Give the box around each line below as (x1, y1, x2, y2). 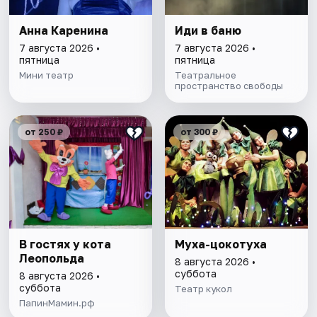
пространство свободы (174, 80, 283, 92)
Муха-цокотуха (174, 237, 267, 252)
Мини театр (19, 69, 74, 81)
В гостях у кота (19, 237, 112, 252)
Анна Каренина (19, 23, 109, 38)
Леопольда (19, 251, 85, 266)
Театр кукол (174, 283, 232, 295)
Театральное (174, 69, 236, 81)
